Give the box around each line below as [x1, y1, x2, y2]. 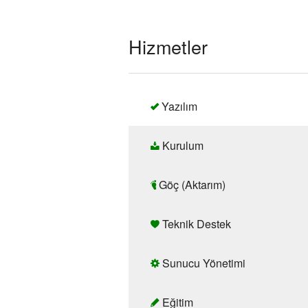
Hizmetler [129, 33, 208, 60]
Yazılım [159, 98, 197, 115]
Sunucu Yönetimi [159, 255, 245, 272]
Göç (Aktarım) [156, 177, 225, 193]
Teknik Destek [159, 216, 231, 232]
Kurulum [159, 137, 203, 154]
